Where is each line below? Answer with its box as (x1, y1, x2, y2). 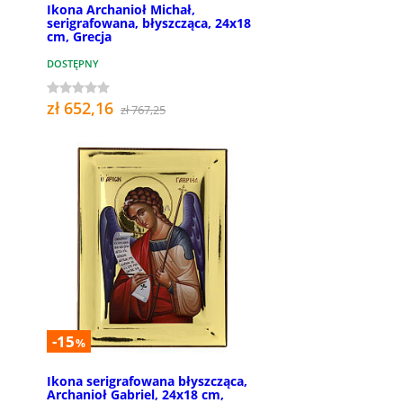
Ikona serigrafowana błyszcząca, (47, 372, 247, 390)
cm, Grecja (47, 28, 112, 46)
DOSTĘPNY (47, 57, 99, 71)
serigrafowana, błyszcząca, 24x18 (47, 14, 251, 32)
